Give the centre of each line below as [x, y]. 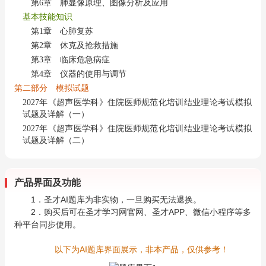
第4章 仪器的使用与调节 [79, 74]
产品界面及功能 [47, 183]
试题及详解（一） [56, 114]
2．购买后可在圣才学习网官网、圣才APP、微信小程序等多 [141, 212]
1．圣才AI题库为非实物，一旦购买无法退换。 [116, 199]
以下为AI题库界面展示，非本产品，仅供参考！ [141, 249]
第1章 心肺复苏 [62, 31]
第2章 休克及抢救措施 [75, 45]
